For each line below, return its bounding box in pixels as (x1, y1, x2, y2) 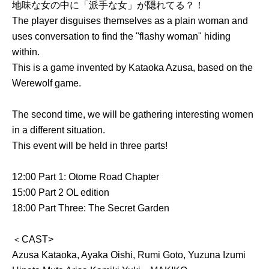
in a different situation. (12, 125, 105, 135)
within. (12, 47, 40, 57)
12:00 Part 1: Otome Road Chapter (12, 172, 159, 182)
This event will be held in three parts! (12, 141, 168, 151)
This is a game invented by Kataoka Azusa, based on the (12, 62, 253, 73)
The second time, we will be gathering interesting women (12, 109, 253, 119)
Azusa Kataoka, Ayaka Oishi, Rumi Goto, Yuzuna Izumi (12, 250, 246, 260)
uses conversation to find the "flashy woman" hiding (12, 31, 231, 41)
